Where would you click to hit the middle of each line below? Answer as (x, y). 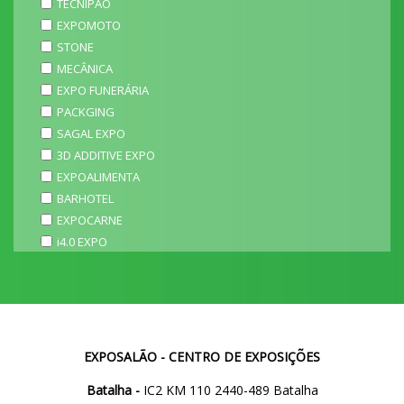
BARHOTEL (85, 198)
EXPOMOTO (89, 25)
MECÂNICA (85, 69)
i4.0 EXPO (82, 242)
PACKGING (86, 112)
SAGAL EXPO (91, 133)
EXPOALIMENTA (98, 177)
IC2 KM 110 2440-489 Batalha (229, 390)
